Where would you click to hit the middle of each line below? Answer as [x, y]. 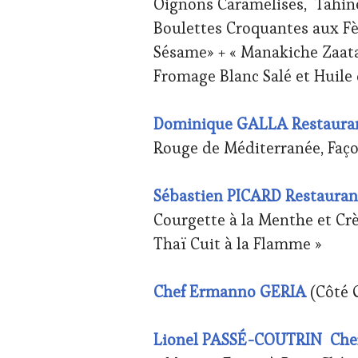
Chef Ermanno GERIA [230, 291]
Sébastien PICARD [217, 195]
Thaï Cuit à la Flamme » [238, 243]
